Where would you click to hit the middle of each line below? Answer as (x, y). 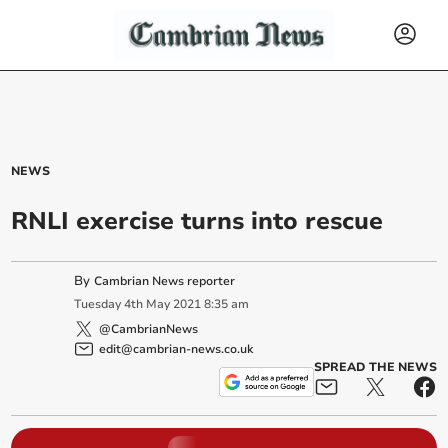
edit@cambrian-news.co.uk (176, 348)
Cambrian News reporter (165, 281)
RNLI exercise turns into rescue (197, 221)
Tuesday (98, 304)
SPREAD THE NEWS (375, 366)
